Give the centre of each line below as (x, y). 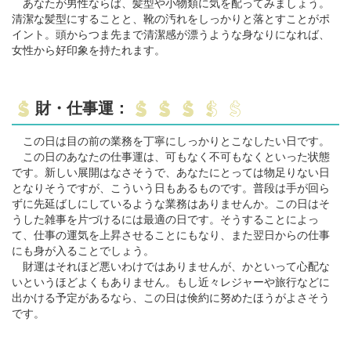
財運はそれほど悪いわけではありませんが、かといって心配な (171, 266)
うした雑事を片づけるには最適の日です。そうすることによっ (165, 219)
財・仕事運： (82, 108)
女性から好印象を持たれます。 (89, 50)
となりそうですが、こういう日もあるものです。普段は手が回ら (171, 188)
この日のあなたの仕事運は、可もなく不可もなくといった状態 (171, 156)
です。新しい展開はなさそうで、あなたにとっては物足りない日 (171, 172)
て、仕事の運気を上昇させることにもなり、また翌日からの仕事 (171, 235)
